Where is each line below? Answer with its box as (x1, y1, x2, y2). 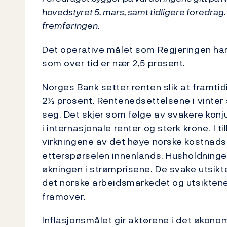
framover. (42, 190, 86, 203)
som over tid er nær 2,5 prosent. (42, 56, 185, 70)
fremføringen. (42, 19, 100, 32)
